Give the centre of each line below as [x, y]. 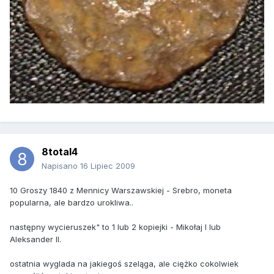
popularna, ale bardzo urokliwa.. [72, 203]
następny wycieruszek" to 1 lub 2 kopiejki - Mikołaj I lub [115, 227]
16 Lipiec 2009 [108, 166]
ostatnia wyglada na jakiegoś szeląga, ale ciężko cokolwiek [124, 264]
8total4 [60, 152]
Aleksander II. [35, 239]
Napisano [61, 166]
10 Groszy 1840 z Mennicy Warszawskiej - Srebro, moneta [121, 191]
